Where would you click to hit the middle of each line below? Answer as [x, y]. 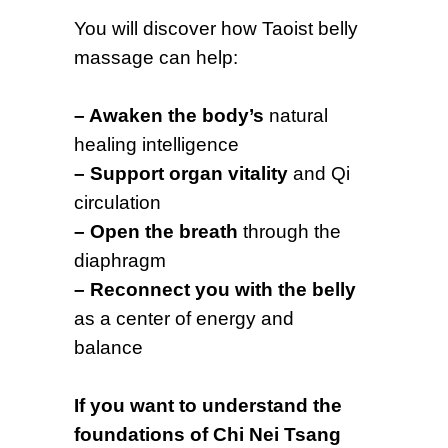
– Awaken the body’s [171, 115]
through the [292, 231]
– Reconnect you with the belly [215, 289]
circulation [117, 202]
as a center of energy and [184, 318]
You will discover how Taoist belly [216, 28]
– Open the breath [158, 231]
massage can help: [156, 57]
